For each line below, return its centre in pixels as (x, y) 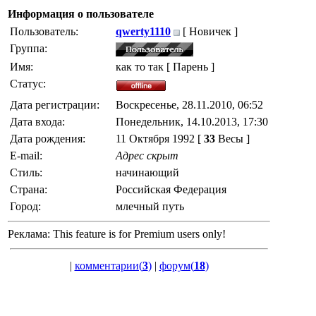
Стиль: (26, 173)
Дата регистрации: (55, 105)
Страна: (29, 190)
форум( (176, 266)
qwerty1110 (143, 31)
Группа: (29, 48)
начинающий (147, 173)
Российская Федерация (171, 190)
